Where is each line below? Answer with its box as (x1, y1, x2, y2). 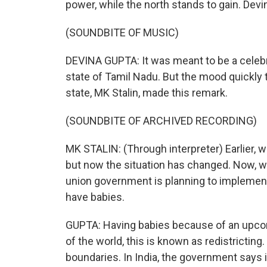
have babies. (66, 191, 125, 203)
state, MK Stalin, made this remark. (66, 86, 228, 99)
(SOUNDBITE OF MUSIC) (66, 26, 179, 39)
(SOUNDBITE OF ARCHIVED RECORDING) (66, 114, 257, 127)
